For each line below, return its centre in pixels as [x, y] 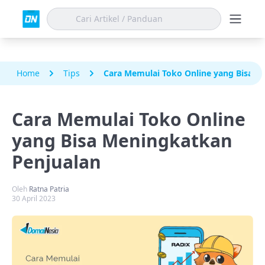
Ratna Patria [49, 189]
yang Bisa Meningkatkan [122, 140]
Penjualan [56, 162]
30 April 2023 [34, 198]
